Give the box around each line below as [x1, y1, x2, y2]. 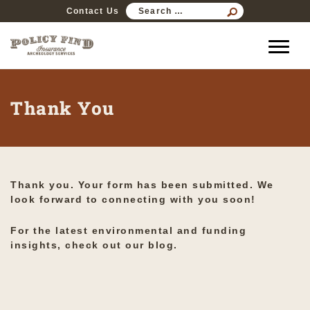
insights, [10, 239, 65, 251]
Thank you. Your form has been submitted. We [10, 179, 274, 191]
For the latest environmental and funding [10, 225, 246, 237]
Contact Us [66, 6, 119, 16]
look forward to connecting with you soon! [10, 194, 256, 206]
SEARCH [184, 2, 237, 13]
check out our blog [65, 239, 174, 251]
